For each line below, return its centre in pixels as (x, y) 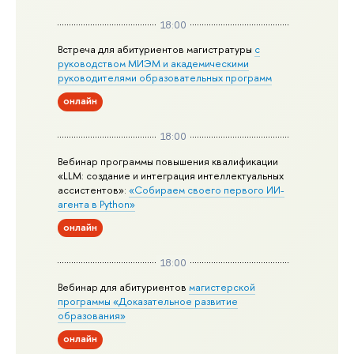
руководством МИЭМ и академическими (154, 64)
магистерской (222, 286)
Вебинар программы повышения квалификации (168, 161)
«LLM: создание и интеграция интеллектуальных (171, 175)
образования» (92, 315)
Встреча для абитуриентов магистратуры (156, 49)
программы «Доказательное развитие (148, 301)
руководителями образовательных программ (165, 78)
